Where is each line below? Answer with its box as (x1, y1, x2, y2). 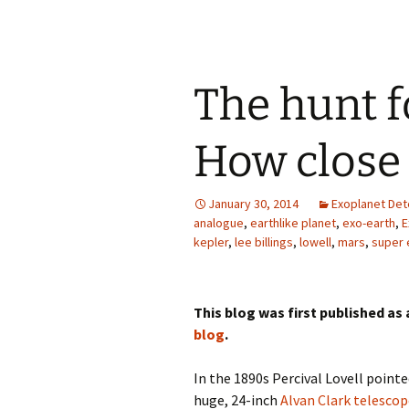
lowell (299, 234, 331, 251)
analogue (194, 215, 244, 232)
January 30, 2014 (208, 195, 299, 213)
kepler (194, 234, 228, 251)
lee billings (235, 234, 293, 251)
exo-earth (342, 215, 395, 232)
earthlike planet (250, 215, 336, 232)
